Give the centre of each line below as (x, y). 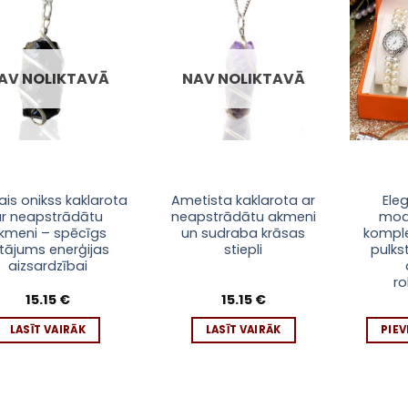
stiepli (244, 250)
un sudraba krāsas (244, 234)
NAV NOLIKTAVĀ (243, 79)
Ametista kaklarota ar (244, 201)
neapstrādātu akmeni (243, 217)
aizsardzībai (47, 266)
